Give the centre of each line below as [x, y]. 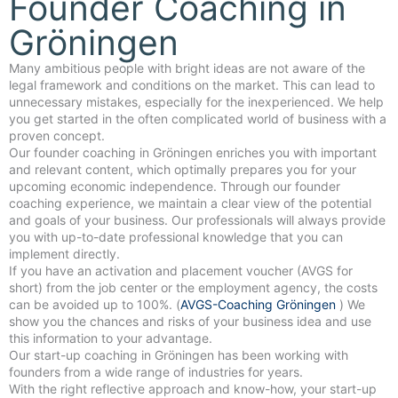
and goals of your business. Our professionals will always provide [197, 220]
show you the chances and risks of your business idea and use [190, 322]
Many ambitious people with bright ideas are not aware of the [187, 68]
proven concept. [57, 136]
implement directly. [64, 254]
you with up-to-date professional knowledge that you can [176, 237]
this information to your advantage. [111, 338]
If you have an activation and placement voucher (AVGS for [181, 271]
